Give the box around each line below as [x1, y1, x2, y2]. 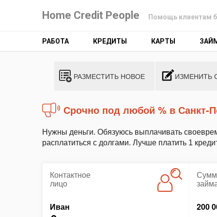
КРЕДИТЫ [93, 37, 127, 45]
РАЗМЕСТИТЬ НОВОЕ [74, 71, 145, 81]
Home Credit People [42, 9, 139, 21]
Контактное [50, 169, 91, 180]
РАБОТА [42, 37, 69, 45]
